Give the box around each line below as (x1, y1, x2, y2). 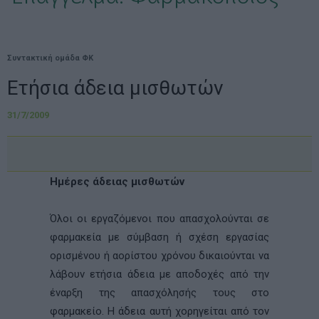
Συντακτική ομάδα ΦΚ (7, 53, 93, 63)
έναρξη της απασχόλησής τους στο (50, 286, 269, 299)
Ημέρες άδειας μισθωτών (50, 175, 184, 188)
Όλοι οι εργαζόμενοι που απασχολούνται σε (50, 212, 269, 225)
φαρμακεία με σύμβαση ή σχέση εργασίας (50, 231, 269, 244)
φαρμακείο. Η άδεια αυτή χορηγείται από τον (50, 305, 269, 318)
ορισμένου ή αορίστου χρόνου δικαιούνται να (50, 249, 269, 262)
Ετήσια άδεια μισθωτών (7, 76, 224, 100)
